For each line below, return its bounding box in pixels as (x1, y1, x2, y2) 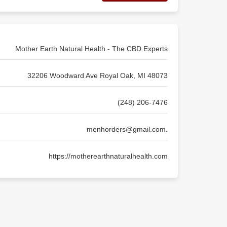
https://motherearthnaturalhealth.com (49, 152, 168, 160)
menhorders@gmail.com (87, 125, 166, 133)
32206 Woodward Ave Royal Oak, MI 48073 (27, 71, 168, 80)
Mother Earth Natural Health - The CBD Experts (15, 45, 168, 53)
